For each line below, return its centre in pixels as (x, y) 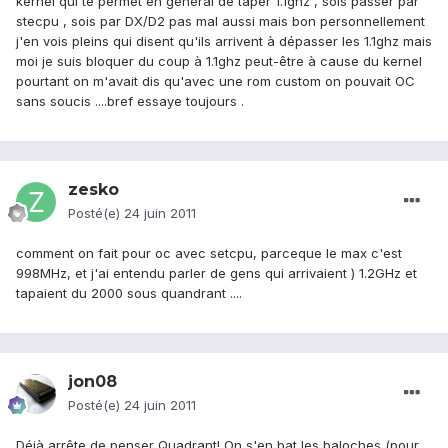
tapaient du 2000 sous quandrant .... (129, 293)
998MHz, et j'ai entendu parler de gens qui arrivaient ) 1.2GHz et (216, 273)
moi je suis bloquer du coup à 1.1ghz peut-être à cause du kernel (219, 61)
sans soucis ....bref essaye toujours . (130, 101)
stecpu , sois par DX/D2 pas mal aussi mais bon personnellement (220, 21)
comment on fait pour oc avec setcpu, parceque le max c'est (209, 253)
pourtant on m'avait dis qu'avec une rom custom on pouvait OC (215, 81)
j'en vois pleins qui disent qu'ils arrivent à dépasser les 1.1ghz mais (224, 41)
